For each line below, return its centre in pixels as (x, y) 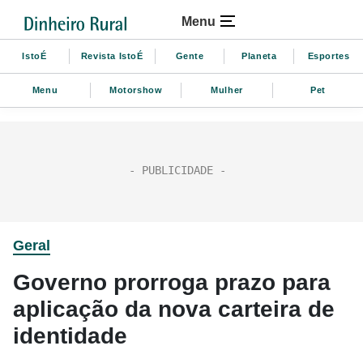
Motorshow (136, 90)
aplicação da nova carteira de (174, 309)
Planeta (259, 56)
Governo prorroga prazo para (172, 282)
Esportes (329, 56)
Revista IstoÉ (112, 56)
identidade (70, 336)
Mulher (227, 90)
